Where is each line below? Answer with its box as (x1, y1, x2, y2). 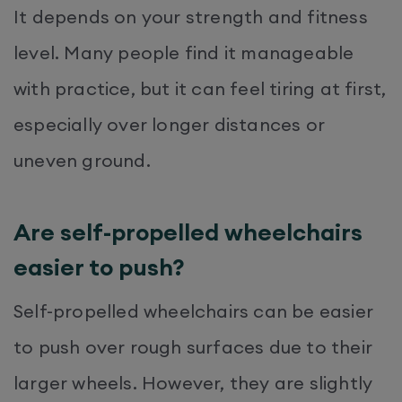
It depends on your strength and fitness (13, 4, 368, 28)
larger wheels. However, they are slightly (13, 371, 373, 394)
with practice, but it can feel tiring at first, (13, 76, 387, 100)
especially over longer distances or (13, 112, 326, 135)
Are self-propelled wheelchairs (13, 216, 363, 247)
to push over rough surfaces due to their (13, 335, 373, 358)
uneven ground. (13, 148, 155, 171)
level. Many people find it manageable (13, 40, 354, 64)
